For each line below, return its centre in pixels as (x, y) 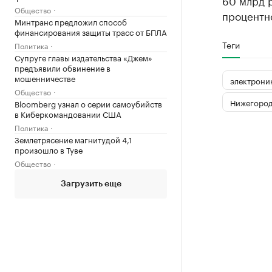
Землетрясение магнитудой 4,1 (73, 139)
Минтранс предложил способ (71, 21)
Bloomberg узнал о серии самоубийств (88, 103)
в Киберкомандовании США (68, 113)
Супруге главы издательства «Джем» (83, 57)
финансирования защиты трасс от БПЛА (91, 31)
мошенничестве (45, 77)
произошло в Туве (49, 149)
